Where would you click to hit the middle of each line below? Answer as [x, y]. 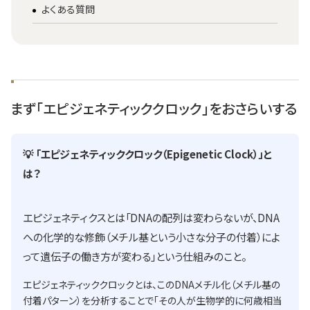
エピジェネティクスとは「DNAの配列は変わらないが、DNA [151, 217]
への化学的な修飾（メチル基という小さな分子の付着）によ [151, 236]
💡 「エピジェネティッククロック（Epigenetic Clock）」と [147, 154]
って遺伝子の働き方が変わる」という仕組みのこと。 [134, 256]
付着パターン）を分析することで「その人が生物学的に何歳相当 [152, 300]
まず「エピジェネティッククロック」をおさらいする [154, 108]
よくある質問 [68, 9]
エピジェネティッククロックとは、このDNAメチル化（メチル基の [151, 284]
